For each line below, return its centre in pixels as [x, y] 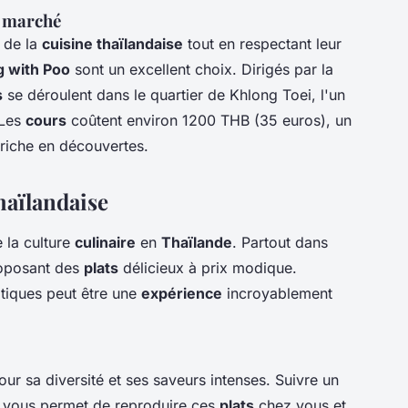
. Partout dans [280, 242]
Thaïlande [197, 242]
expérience [182, 293]
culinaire [105, 242]
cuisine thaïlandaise [112, 43]
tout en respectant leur [262, 43]
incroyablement [277, 293]
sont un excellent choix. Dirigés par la [202, 69]
